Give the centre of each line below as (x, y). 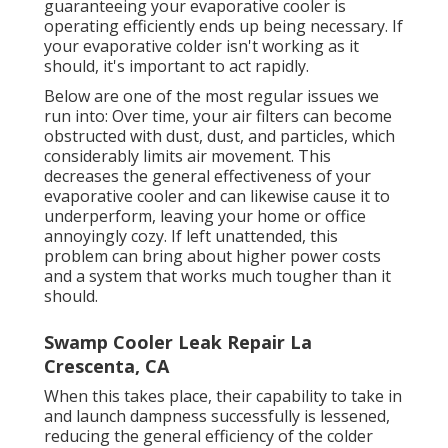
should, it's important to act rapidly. (176, 66)
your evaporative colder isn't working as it (201, 46)
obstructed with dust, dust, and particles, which (219, 136)
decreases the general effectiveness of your (207, 176)
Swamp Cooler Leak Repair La (178, 342)
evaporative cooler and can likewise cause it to (217, 196)
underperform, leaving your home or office (205, 216)
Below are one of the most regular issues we (211, 96)
